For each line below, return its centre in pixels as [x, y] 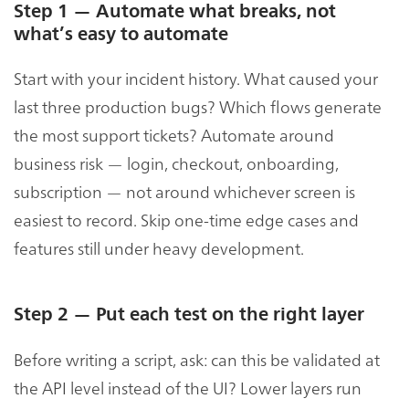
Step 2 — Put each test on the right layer [189, 315]
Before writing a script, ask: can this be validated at [197, 360]
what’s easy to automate [121, 34]
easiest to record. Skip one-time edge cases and [186, 220]
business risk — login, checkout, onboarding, [176, 163]
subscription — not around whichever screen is [184, 192]
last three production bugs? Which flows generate [198, 107]
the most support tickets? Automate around [174, 135]
